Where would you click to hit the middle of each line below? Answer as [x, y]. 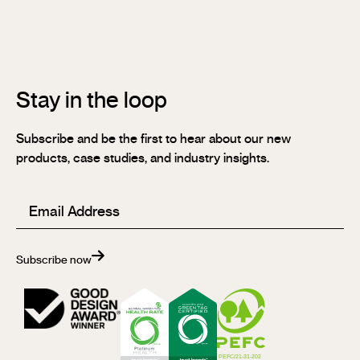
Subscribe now [54, 260]
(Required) [80, 203]
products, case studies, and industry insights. [144, 158]
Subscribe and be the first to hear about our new [153, 139]
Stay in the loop [92, 101]
